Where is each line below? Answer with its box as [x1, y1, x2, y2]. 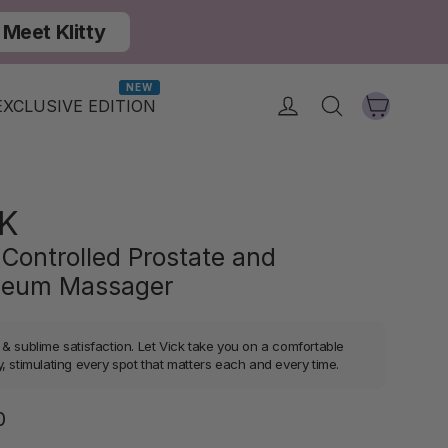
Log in [301, 90, 347, 111]
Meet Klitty [2, 20, 106, 44]
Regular [4, 405, 61, 425]
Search [345, 90, 400, 111]
